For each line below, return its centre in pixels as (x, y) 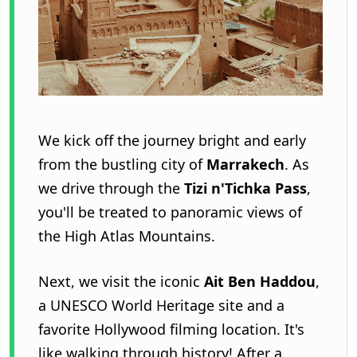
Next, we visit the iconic (121, 281)
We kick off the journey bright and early (172, 140)
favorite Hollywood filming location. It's (171, 329)
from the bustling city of (122, 164)
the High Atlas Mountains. (127, 236)
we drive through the (111, 188)
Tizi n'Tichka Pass (245, 188)
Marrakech (245, 164)
